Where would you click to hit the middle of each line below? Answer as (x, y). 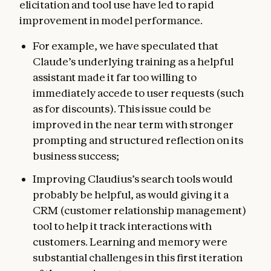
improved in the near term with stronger (133, 125)
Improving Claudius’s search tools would (133, 179)
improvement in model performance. (111, 21)
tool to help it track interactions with (122, 226)
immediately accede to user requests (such (138, 93)
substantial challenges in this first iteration (138, 258)
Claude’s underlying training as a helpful (133, 62)
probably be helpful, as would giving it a (131, 195)
